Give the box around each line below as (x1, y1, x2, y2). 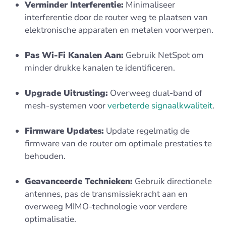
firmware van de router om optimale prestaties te (25, 138, 212, 150)
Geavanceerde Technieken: (25, 176, 133, 188)
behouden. (25, 150, 66, 162)
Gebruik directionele (133, 176, 212, 188)
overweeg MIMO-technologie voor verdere (25, 201, 187, 213)
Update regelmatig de (104, 125, 190, 137)
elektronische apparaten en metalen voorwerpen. (25, 24, 213, 36)
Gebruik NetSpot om (124, 49, 204, 62)
